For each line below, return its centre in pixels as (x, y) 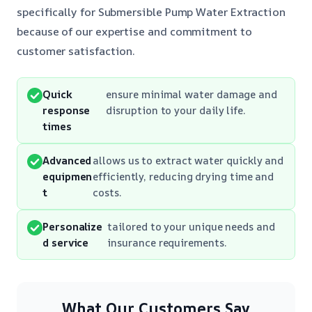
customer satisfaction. (76, 50)
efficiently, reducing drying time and (184, 176)
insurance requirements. (167, 242)
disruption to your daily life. (176, 110)
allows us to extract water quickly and (188, 160)
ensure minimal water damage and (192, 94)
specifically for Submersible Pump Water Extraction (151, 11)
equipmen (68, 176)
